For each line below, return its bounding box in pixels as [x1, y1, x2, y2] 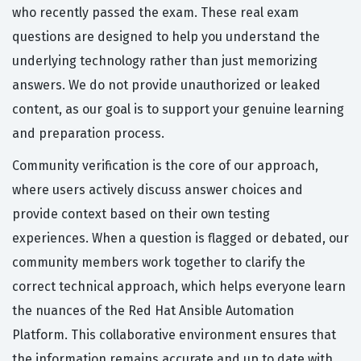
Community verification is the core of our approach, [12, 158, 318, 174]
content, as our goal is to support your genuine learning [12, 102, 344, 118]
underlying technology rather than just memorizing [12, 53, 317, 69]
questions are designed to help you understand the [12, 29, 320, 45]
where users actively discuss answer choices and [12, 182, 303, 198]
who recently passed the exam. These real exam [12, 5, 299, 21]
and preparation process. [12, 126, 164, 142]
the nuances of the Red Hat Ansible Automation [12, 303, 294, 319]
